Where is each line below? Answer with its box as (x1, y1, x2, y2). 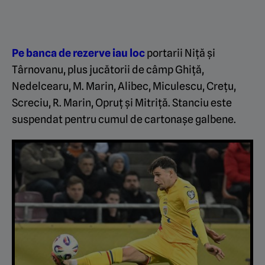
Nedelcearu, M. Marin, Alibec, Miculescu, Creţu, (12, 79, 236, 92)
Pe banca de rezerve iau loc (12, 46, 145, 59)
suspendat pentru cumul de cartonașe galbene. (12, 112, 236, 125)
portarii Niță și (145, 46, 215, 59)
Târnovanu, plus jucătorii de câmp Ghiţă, (12, 63, 204, 76)
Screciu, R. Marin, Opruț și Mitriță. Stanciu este (12, 96, 232, 109)
